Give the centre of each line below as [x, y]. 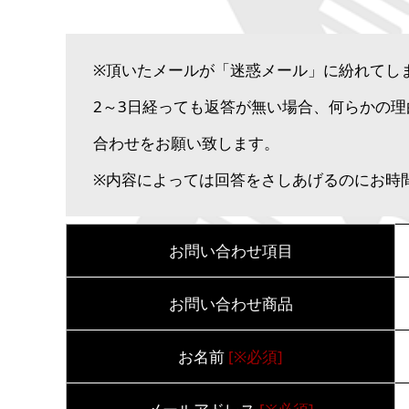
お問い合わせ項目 [231, 251]
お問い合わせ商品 [231, 304]
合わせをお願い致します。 [186, 142]
